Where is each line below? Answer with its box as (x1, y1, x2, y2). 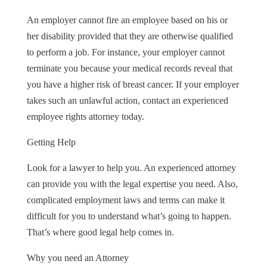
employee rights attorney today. (26, 111, 144, 122)
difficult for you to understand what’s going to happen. (26, 210, 231, 221)
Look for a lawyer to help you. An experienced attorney (26, 162, 236, 173)
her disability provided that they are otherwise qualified (26, 30, 233, 41)
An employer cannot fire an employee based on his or (26, 14, 228, 25)
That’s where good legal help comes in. (26, 226, 174, 237)
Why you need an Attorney (26, 252, 129, 263)
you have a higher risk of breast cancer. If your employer (26, 79, 239, 89)
